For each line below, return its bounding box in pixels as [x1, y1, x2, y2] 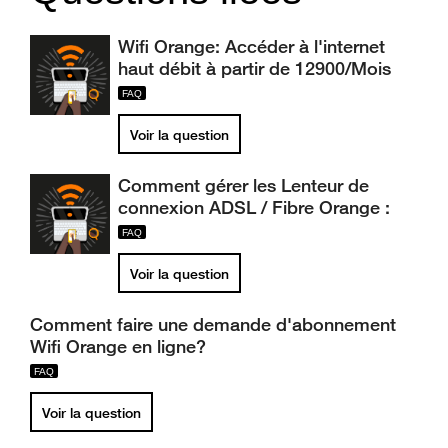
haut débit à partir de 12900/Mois [118, 57, 391, 79]
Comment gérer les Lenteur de [118, 174, 369, 196]
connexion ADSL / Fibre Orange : [118, 196, 390, 218]
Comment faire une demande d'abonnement [30, 313, 396, 335]
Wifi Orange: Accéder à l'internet [118, 35, 385, 57]
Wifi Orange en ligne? [30, 335, 206, 357]
